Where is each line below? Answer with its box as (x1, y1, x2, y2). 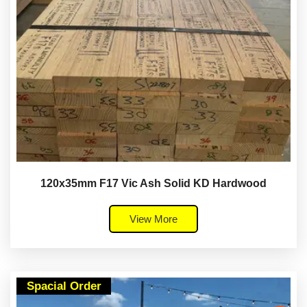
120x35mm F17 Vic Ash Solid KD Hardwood (40, 177, 267, 189)
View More (130, 212, 177, 225)
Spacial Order (26, 279, 101, 293)
